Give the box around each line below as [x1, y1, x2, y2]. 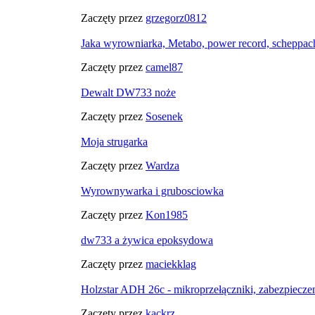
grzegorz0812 [146, 12, 207, 24]
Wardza [146, 160, 179, 172]
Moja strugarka [81, 136, 148, 148]
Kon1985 [146, 209, 188, 221]
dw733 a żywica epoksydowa [81, 234, 213, 246]
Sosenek [146, 110, 183, 122]
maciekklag [146, 258, 196, 270]
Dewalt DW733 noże [81, 86, 176, 98]
